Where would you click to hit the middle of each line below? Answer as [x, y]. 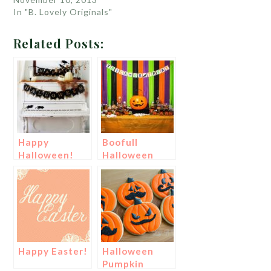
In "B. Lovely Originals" [63, 11]
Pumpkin [123, 263]
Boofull [120, 142]
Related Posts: [59, 43]
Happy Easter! [53, 251]
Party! [118, 167]
